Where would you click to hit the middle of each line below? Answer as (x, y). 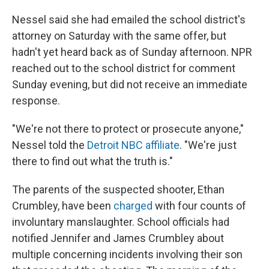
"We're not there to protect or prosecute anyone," (128, 129)
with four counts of (199, 206)
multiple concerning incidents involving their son (127, 254)
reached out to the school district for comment (124, 68)
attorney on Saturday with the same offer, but (119, 36)
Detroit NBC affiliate (133, 145)
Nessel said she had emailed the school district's (129, 20)
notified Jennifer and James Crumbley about (118, 238)
